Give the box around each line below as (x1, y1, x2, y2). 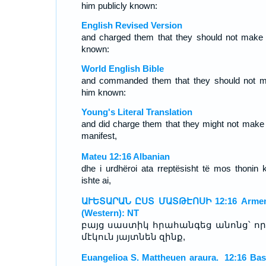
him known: (81, 87, 126, 97)
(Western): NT (81, 208, 139, 218)
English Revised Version (81, 20, 182, 30)
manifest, (81, 131, 117, 141)
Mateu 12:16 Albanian (81, 151, 170, 161)
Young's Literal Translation (81, 107, 192, 117)
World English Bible (81, 64, 164, 74)
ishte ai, (81, 175, 111, 185)
